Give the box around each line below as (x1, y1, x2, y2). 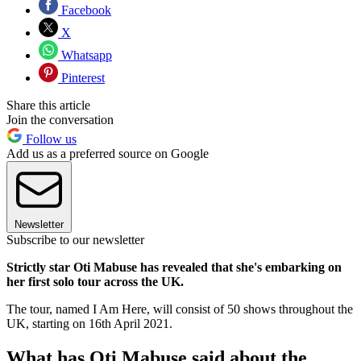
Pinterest (58, 70, 105, 85)
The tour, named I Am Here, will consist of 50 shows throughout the (6, 301, 353, 316)
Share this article (6, 98, 90, 112)
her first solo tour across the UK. (6, 274, 184, 288)
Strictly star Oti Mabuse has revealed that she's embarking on (6, 259, 342, 274)
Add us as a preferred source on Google (6, 146, 209, 160)
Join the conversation (6, 112, 114, 127)
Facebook (58, 2, 111, 17)
